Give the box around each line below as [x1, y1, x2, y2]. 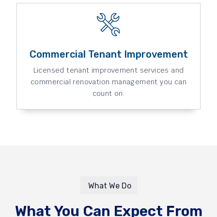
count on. [92, 89, 125, 98]
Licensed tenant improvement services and [33, 65, 184, 75]
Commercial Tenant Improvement [29, 48, 188, 60]
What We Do [88, 181, 131, 191]
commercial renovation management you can [31, 77, 186, 86]
